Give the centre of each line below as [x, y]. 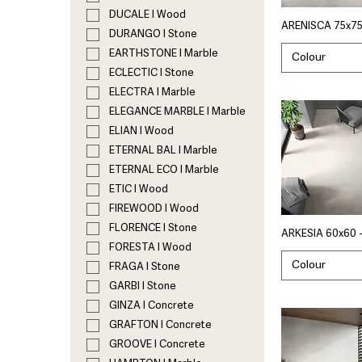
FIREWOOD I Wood [154, 209]
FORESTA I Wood [150, 248]
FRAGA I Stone [145, 267]
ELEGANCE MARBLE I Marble [177, 112]
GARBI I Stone [143, 287]
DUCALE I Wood [147, 15]
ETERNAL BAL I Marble [163, 151]
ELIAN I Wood [141, 132]
